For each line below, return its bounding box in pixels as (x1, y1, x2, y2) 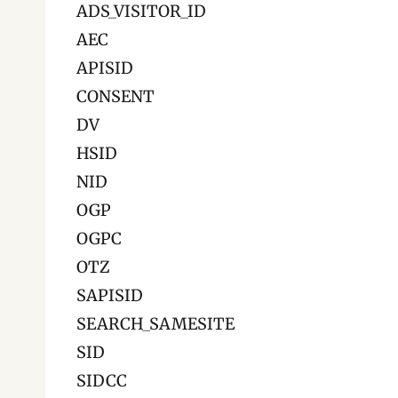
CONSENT (76, 86, 155, 107)
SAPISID (76, 285, 143, 306)
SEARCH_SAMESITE (76, 314, 235, 334)
